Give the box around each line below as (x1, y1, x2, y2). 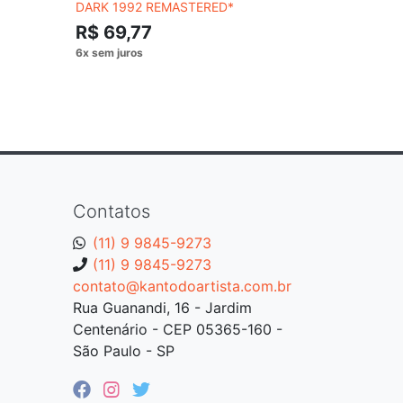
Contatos (73, 200, 150, 222)
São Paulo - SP (73, 341, 175, 360)
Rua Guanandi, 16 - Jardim (73, 298, 252, 317)
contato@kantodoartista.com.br (73, 276, 291, 295)
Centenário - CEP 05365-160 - (73, 319, 282, 338)
